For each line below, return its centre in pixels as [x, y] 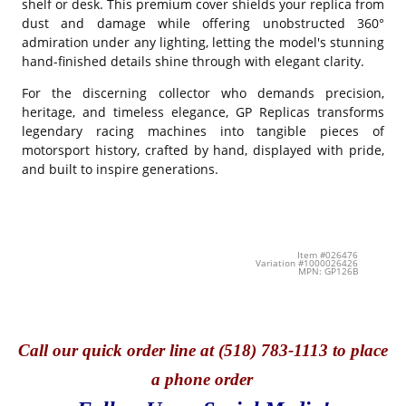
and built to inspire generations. [120, 169]
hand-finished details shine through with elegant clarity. [193, 61]
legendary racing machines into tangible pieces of [203, 130]
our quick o [94, 351]
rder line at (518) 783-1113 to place [262, 351]
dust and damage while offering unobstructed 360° [203, 23]
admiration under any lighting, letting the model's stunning [203, 42]
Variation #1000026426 [306, 263]
